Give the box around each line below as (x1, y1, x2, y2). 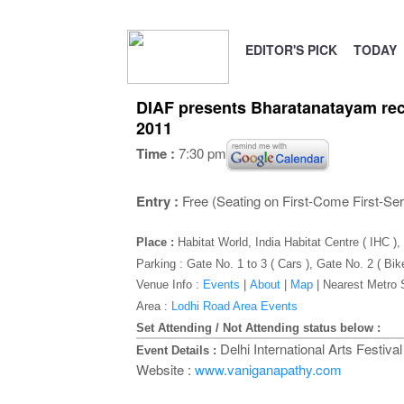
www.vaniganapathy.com (194, 360, 342, 379)
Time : (135, 142, 179, 163)
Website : (135, 360, 195, 379)
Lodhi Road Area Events (170, 299, 298, 313)
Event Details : (135, 344, 220, 357)
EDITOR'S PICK (244, 41, 337, 59)
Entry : (135, 191, 182, 211)
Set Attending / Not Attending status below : (135, 321, 381, 335)
